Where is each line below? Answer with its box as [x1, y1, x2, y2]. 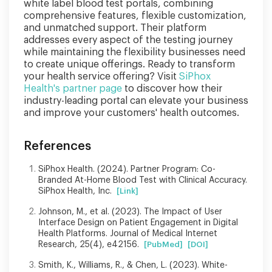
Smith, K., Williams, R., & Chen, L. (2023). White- [38, 260, 228, 270]
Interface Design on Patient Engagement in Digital [38, 218, 238, 227]
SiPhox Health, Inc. [38, 186, 112, 195]
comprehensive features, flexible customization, [24, 10, 246, 21]
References [24, 140, 91, 152]
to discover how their [122, 83, 222, 93]
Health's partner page [24, 83, 122, 93]
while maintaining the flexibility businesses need [24, 47, 245, 57]
